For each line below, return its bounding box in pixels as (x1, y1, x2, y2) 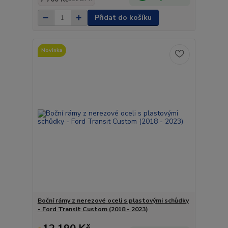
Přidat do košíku (94, 13, 152, 22)
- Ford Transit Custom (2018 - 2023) (37, 205, 148, 213)
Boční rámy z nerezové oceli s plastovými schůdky (37, 196, 189, 205)
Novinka (41, 46, 63, 54)
